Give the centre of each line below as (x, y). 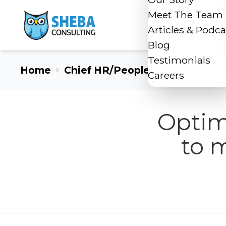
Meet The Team (185, 15)
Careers (166, 75)
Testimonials (179, 60)
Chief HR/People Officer (126, 70)
